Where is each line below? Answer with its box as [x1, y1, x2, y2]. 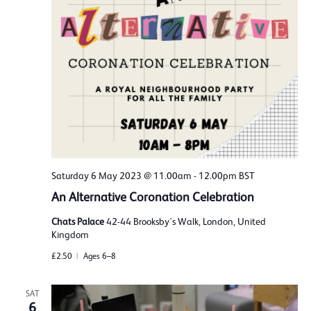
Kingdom [51, 228, 89, 240]
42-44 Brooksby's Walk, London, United [106, 215, 266, 227]
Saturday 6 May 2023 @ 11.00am [51, 169, 192, 181]
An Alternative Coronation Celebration [51, 190, 254, 204]
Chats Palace [51, 215, 106, 227]
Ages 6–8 [83, 251, 116, 261]
